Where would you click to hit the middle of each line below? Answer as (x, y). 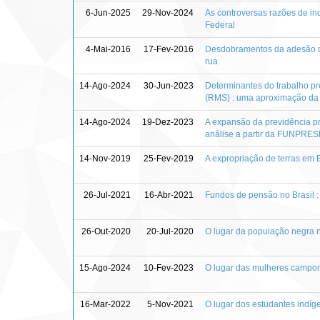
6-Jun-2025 (108, 12)
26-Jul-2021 (107, 195)
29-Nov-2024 (168, 12)
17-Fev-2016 (169, 49)
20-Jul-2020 (170, 231)
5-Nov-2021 (170, 304)
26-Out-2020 (106, 231)
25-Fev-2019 (169, 158)
